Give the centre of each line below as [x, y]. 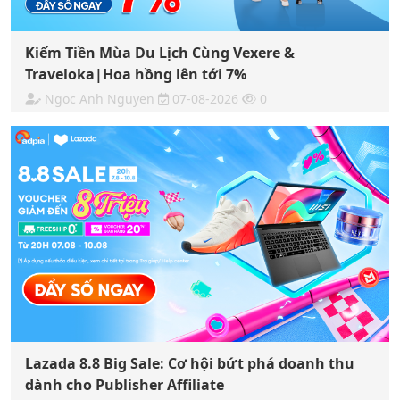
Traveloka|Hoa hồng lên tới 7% [136, 74]
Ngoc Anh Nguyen [100, 98]
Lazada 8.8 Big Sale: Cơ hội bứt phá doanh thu [190, 364]
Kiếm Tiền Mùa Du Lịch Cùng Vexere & [160, 52]
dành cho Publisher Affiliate [125, 385]
